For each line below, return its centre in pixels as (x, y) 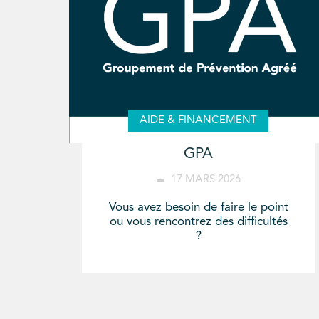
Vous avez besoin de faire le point (198, 207)
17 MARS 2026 (205, 179)
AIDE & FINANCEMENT (199, 121)
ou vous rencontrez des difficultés (198, 221)
